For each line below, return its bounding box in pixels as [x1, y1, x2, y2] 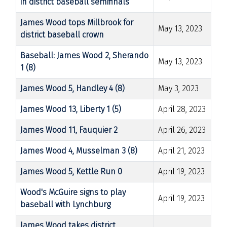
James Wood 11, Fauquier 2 [20, 125, 118, 135]
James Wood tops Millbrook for [20, 17, 133, 27]
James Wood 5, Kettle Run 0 [20, 166, 122, 176]
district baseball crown [20, 29, 104, 40]
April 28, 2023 [158, 104, 206, 114]
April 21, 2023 [158, 145, 205, 156]
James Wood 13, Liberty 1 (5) [20, 104, 121, 114]
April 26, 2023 [158, 125, 206, 135]
